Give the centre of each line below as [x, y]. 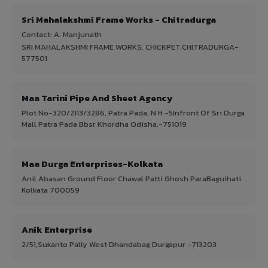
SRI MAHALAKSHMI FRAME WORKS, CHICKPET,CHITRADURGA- [130, 47]
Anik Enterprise [57, 229]
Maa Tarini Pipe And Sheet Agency [97, 98]
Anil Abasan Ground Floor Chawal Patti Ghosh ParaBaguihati [131, 178]
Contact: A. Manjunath [62, 34]
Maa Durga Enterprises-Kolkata [92, 163]
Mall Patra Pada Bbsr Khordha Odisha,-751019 [104, 124]
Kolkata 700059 [51, 190]
